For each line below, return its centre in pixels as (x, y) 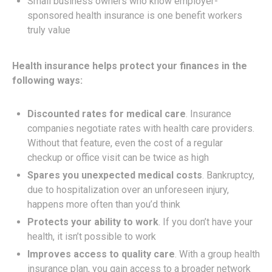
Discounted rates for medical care (107, 114)
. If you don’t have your (206, 222)
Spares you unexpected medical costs (115, 175)
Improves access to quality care (101, 254)
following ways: (47, 80)
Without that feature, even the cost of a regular (125, 143)
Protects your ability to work (93, 222)
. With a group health (217, 254)
